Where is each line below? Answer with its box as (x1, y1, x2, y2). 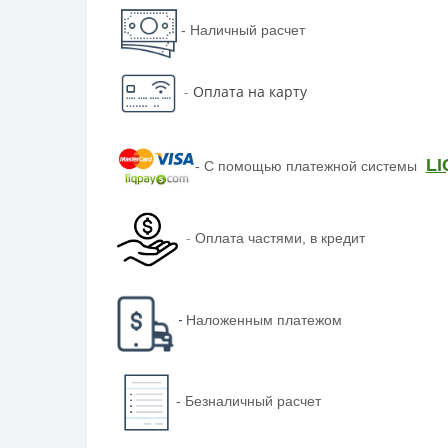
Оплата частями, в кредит (194, 230, 365, 247)
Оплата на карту (192, 82, 307, 102)
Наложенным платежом (185, 311, 342, 328)
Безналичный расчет (185, 392, 322, 409)
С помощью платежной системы (203, 157, 421, 174)
